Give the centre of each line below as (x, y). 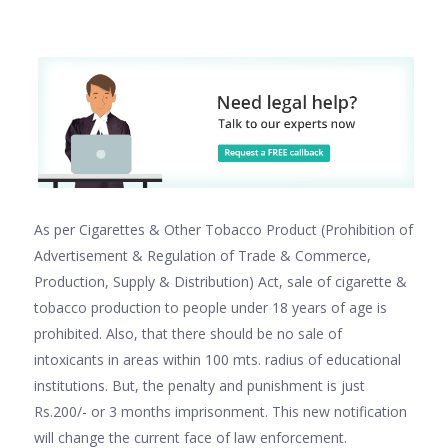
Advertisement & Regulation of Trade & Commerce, (202, 255)
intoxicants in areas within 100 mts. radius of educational (217, 359)
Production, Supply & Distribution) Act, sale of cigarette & (220, 281)
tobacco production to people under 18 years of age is (210, 307)
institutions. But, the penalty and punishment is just (199, 385)
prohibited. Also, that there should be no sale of (188, 333)
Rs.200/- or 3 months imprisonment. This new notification (220, 411)
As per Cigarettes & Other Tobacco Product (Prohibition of (223, 229)
